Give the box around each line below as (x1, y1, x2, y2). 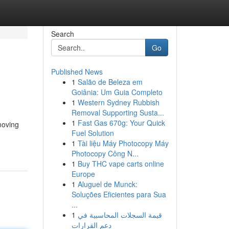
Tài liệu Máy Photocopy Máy (77, 138, 169, 148)
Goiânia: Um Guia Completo (71, 87, 163, 97)
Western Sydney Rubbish (77, 97, 159, 107)
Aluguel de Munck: (77, 179, 138, 189)
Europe (71, 169, 95, 179)
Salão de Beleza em (77, 77, 143, 87)
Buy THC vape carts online (77, 158, 164, 169)
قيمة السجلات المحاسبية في (77, 210, 162, 220)
